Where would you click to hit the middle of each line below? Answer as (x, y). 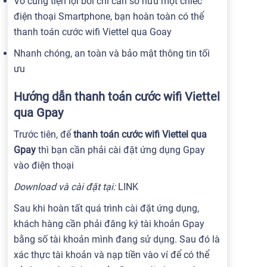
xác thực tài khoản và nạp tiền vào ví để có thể (111, 255)
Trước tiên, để (44, 134)
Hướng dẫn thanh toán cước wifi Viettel (117, 97)
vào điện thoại (44, 165)
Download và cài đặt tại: (65, 187)
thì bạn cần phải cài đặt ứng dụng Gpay (120, 150)
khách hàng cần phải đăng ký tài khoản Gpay (109, 224)
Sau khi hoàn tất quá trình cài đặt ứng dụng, (106, 208)
